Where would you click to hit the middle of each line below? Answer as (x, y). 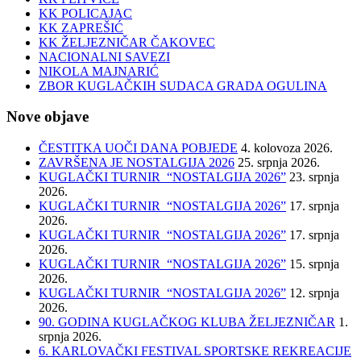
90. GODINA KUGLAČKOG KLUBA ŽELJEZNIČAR (187, 322)
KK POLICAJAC (85, 13)
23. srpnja (314, 177)
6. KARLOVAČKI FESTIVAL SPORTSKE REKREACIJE (195, 351)
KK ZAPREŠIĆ (81, 27)
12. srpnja (314, 293)
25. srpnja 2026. (279, 163)
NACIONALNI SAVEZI (104, 56)
